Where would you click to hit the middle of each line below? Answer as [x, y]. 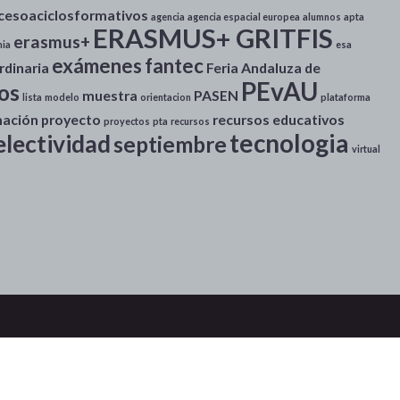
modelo [62, 96]
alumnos [322, 16]
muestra [110, 95]
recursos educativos [279, 119]
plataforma [346, 96]
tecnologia [289, 142]
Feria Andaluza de [263, 67]
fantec [174, 65]
